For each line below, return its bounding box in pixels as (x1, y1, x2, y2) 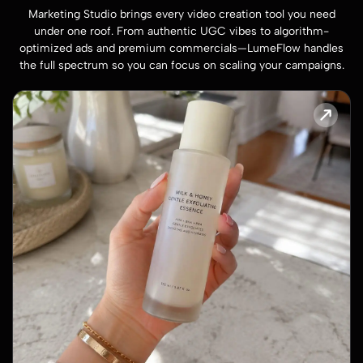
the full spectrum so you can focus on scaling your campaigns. (19, 58, 344, 73)
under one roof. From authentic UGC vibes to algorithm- (34, 24, 329, 39)
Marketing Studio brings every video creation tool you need (28, 7, 335, 22)
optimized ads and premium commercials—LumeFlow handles (19, 41, 344, 56)
